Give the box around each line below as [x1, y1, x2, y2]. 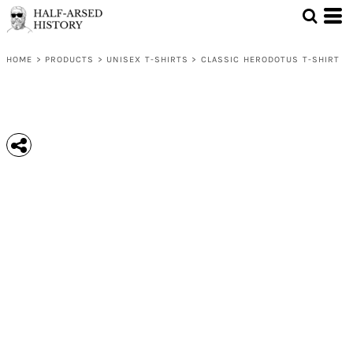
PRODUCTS [44, 54, 95, 65]
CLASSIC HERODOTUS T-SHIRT [200, 54, 340, 65]
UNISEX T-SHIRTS [106, 54, 189, 65]
